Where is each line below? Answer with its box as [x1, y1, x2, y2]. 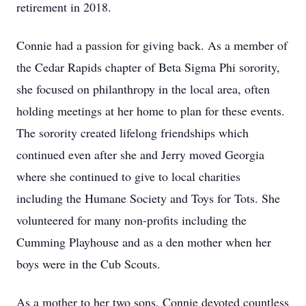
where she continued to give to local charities [16, 168, 240, 184]
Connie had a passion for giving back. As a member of [16, 37, 288, 53]
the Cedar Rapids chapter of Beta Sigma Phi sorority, [16, 59, 280, 75]
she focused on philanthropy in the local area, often [16, 81, 270, 97]
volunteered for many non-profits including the [16, 212, 247, 228]
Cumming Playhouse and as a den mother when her [16, 234, 271, 250]
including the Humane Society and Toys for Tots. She [16, 190, 280, 206]
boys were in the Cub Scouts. [16, 255, 161, 272]
